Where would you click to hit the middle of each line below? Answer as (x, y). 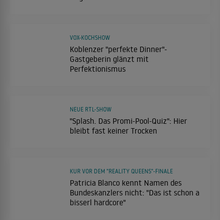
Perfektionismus (98, 69)
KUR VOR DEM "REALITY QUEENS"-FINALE (121, 171)
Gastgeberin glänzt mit (109, 59)
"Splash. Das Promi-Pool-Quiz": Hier (128, 121)
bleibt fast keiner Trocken (113, 130)
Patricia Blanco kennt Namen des (126, 182)
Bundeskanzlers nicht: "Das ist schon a (135, 192)
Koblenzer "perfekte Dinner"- (118, 49)
